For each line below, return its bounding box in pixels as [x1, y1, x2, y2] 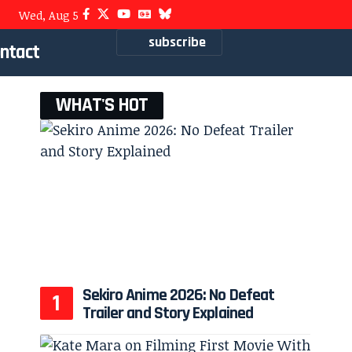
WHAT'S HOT [55, 93, 148, 118]
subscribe [148, 33, 206, 51]
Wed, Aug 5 [19, 8, 79, 23]
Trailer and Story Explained [82, 302, 253, 325]
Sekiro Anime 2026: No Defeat [82, 284, 275, 307]
